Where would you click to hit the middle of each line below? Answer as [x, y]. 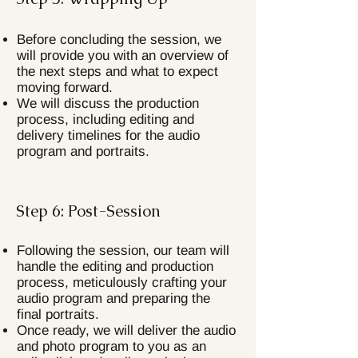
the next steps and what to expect [117, 72]
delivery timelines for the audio [108, 135]
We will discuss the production [108, 103]
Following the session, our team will [123, 251]
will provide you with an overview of [123, 56]
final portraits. [58, 314]
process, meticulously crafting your [122, 282]
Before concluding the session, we [119, 40]
